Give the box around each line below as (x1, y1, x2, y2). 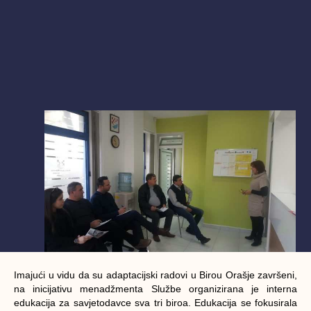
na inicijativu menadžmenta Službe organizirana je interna (14, 283, 297, 294)
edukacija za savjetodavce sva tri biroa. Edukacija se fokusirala (14, 296, 297, 308)
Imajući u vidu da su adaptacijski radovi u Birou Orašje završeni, (14, 269, 297, 280)
